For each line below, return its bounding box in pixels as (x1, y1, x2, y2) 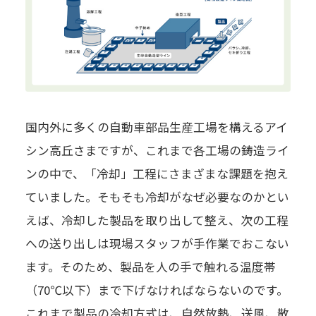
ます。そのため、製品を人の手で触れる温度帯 (25, 258, 276, 276)
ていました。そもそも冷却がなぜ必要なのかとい (25, 188, 289, 206)
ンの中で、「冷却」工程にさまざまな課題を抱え (25, 165, 288, 183)
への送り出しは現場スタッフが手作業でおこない (25, 235, 289, 253)
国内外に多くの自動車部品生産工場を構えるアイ (25, 119, 288, 136)
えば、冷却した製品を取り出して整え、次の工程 (25, 212, 288, 229)
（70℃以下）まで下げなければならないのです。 (25, 281, 288, 299)
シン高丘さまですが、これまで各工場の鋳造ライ (25, 142, 289, 159)
